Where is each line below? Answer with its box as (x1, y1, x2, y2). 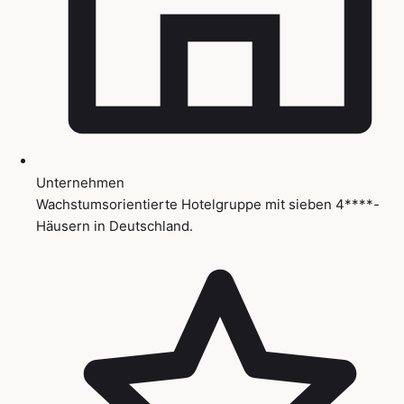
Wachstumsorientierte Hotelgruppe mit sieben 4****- (36, 195, 380, 213)
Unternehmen (36, 173, 124, 191)
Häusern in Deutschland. (36, 216, 193, 234)
